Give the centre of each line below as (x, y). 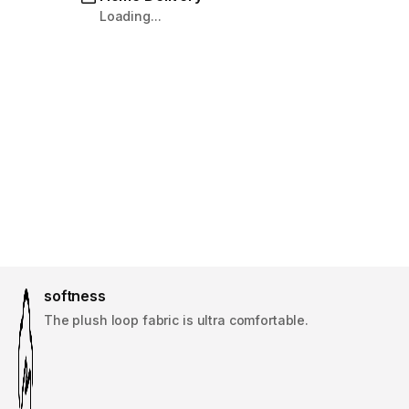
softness (75, 296)
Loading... (130, 16)
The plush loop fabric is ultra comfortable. (176, 320)
